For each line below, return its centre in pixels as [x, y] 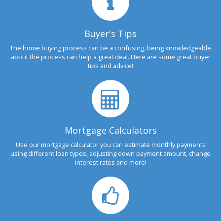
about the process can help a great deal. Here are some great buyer [110, 57]
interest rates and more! [110, 162]
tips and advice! [110, 66]
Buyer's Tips [110, 34]
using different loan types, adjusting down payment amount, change [110, 153]
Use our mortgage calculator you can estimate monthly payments [110, 145]
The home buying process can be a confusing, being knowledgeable [110, 48]
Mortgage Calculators [110, 130]
